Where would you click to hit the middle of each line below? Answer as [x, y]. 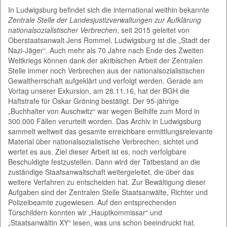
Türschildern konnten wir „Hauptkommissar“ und [85, 212]
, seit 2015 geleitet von [153, 30]
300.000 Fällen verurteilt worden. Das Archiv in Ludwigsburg [105, 121]
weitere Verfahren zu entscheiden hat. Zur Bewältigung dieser [107, 182]
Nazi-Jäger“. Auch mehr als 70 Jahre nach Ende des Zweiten [106, 50]
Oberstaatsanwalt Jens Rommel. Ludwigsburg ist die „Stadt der [109, 40]
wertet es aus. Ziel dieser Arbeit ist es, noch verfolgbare [97, 151]
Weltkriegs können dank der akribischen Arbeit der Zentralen [105, 60]
